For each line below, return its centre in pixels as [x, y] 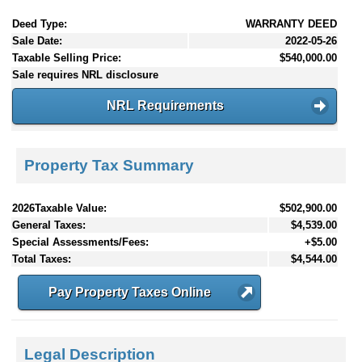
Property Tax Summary [109, 165]
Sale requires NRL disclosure [85, 75]
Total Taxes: [42, 259]
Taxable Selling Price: [67, 58]
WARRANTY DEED [291, 24]
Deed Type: [40, 24]
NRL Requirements [165, 106]
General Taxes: [49, 225]
